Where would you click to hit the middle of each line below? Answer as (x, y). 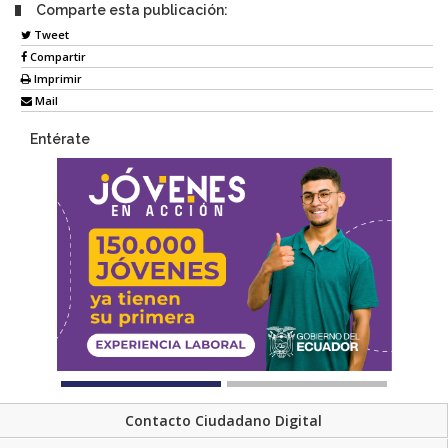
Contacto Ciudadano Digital (223, 420)
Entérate (60, 139)
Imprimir (56, 79)
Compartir (56, 57)
